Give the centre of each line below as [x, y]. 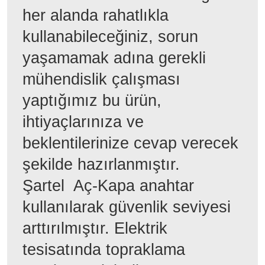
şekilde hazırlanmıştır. [106, 164]
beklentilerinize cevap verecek [130, 143]
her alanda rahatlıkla [96, 15]
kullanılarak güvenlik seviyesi [127, 207]
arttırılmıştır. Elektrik [95, 228]
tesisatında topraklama [104, 249]
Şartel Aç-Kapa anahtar [108, 185]
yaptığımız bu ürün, [92, 100]
